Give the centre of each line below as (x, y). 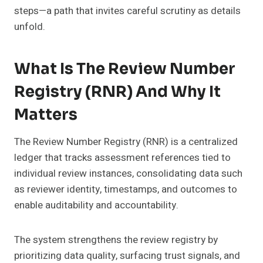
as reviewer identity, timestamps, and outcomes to (126, 190)
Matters (46, 115)
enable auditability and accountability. (96, 205)
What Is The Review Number (125, 69)
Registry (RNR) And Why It (117, 92)
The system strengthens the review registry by (116, 240)
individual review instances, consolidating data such (128, 174)
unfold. (30, 27)
